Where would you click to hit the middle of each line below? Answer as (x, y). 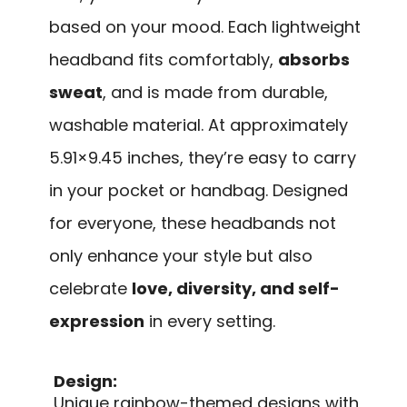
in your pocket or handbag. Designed (199, 191)
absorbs (314, 60)
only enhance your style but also (181, 256)
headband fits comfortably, (164, 60)
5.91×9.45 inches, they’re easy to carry (203, 158)
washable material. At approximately (199, 125)
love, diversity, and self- (236, 289)
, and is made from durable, (215, 93)
